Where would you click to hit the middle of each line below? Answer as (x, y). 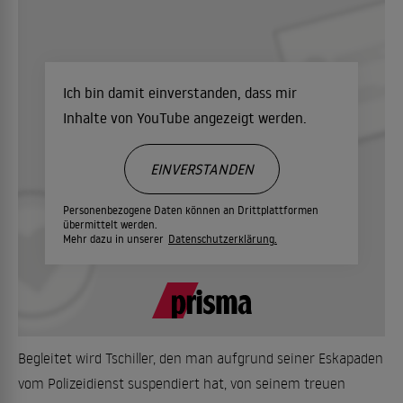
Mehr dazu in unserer (115, 239)
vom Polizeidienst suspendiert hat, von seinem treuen (182, 383)
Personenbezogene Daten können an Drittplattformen (191, 210)
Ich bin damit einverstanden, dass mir (180, 93)
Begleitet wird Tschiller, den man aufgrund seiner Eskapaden (201, 358)
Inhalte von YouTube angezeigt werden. (185, 118)
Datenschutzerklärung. (223, 239)
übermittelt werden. (110, 224)
